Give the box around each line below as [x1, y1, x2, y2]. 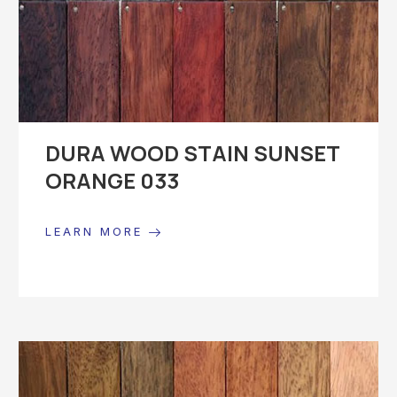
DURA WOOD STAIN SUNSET [45, 138, 339, 168]
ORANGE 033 [45, 166, 179, 196]
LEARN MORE [45, 224, 149, 239]
